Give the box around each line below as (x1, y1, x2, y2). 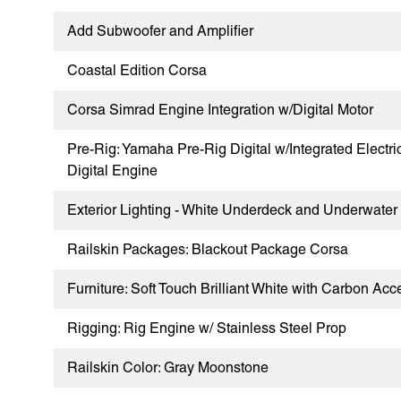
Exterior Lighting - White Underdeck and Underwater (67, 200, 397, 218)
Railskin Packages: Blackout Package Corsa (67, 240, 348, 258)
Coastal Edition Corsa (67, 61, 207, 79)
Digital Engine (67, 161, 158, 179)
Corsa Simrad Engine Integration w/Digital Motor (67, 100, 373, 118)
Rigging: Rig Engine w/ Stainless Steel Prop (67, 319, 346, 337)
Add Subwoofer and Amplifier (67, 21, 253, 39)
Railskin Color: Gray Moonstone (67, 358, 269, 376)
